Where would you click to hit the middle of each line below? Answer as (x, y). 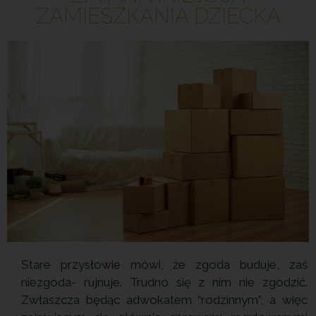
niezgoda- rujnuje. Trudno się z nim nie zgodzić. (164, 282)
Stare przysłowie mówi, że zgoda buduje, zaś (164, 265)
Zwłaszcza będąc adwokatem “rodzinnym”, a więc (164, 300)
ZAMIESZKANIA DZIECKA (158, 16)
